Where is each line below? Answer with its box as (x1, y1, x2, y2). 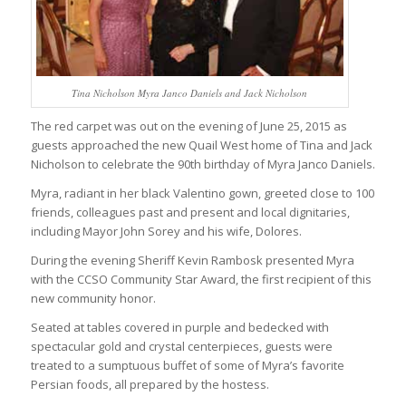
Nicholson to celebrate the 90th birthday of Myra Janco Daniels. (30, 155, 375, 172)
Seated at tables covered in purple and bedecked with (30, 319, 329, 336)
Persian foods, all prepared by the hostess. (30, 376, 269, 393)
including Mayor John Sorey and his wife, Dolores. (30, 222, 302, 239)
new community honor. (30, 290, 156, 307)
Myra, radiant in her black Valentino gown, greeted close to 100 (30, 184, 374, 201)
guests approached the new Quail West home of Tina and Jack (30, 136, 372, 153)
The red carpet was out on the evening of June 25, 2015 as (30, 117, 347, 134)
